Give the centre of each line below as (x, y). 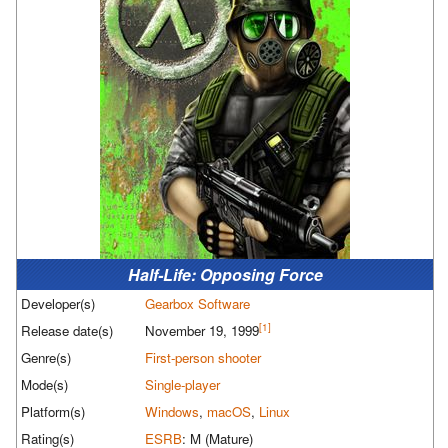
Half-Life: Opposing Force (225, 275)
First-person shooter (203, 358)
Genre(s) (46, 358)
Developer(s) (58, 304)
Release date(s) (67, 331)
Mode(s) (44, 385)
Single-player (182, 385)
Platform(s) (53, 412)
